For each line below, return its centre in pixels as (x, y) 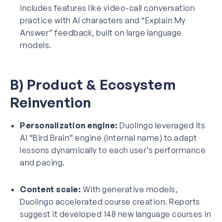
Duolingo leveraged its (161, 125)
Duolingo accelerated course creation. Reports (110, 201)
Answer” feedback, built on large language (101, 32)
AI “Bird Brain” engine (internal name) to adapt (109, 138)
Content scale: (50, 189)
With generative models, (129, 189)
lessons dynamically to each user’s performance (113, 150)
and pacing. (42, 162)
